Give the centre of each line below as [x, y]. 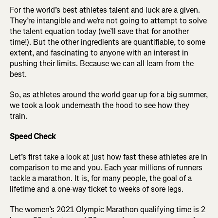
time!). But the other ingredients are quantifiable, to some [108, 42]
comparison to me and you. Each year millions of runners [106, 168]
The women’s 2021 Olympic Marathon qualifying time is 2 [108, 209]
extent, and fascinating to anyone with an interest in [99, 53]
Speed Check [33, 136]
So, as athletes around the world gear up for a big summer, [109, 95]
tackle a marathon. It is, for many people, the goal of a [101, 178]
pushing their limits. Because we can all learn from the [102, 64]
